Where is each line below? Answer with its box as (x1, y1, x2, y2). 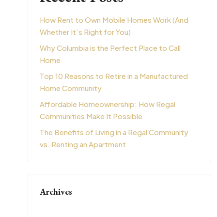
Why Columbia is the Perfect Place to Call (39, 43, 181, 52)
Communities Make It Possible (39, 111, 142, 121)
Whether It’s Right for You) (39, 27, 131, 36)
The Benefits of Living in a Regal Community (39, 127, 188, 137)
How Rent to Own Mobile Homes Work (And (39, 15, 188, 24)
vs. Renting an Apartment (39, 139, 126, 149)
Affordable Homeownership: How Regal (39, 99, 175, 108)
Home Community (39, 83, 102, 93)
